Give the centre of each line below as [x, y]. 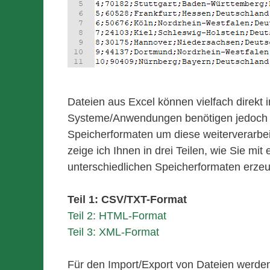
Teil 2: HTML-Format [117, 216]
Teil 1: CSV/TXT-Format [127, 200]
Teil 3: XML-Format [113, 232]
